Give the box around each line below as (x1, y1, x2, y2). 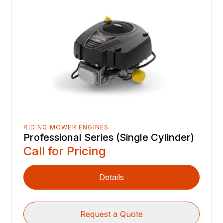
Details (99, 172, 124, 183)
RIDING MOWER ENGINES (23, 123, 109, 131)
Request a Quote (80, 209, 143, 220)
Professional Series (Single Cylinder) (23, 131, 195, 144)
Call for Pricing (23, 144, 107, 159)
